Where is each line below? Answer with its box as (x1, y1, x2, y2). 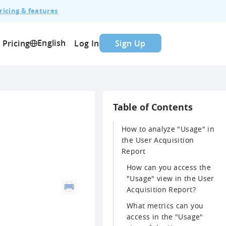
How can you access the (127, 162, 211, 172)
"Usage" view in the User (127, 173, 214, 183)
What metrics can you (127, 200, 204, 210)
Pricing (2, 37, 30, 49)
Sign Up (115, 37, 146, 49)
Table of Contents (113, 100, 193, 114)
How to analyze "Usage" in (122, 124, 215, 134)
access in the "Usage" (127, 211, 203, 221)
